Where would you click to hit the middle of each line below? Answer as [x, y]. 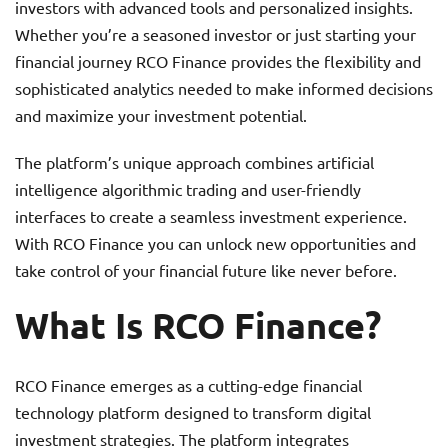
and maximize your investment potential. [161, 115]
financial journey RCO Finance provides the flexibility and [218, 61]
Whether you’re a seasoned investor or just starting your [215, 34]
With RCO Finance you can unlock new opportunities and [215, 243]
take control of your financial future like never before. [206, 270]
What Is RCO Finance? [198, 325]
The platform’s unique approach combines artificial [194, 162]
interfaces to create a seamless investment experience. [211, 216]
